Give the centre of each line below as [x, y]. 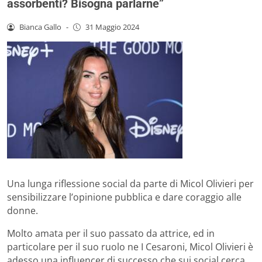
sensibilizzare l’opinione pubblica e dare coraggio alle [124, 197]
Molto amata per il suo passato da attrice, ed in [111, 233]
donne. [23, 210]
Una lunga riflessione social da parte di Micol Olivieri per [130, 183]
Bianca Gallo [40, 27]
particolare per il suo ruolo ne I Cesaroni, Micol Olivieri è [130, 247]
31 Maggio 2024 [112, 27]
